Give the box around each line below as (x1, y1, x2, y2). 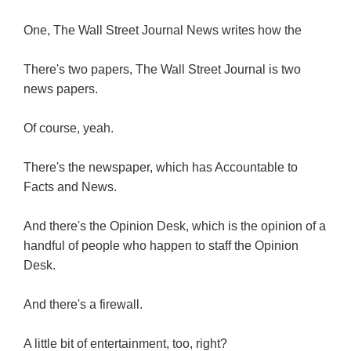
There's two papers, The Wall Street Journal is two (24, 63, 301, 77)
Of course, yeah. (24, 121, 114, 136)
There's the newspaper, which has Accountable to (24, 161, 298, 175)
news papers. (24, 82, 98, 96)
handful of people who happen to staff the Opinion (24, 239, 299, 253)
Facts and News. (24, 180, 117, 194)
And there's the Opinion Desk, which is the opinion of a (24, 219, 326, 233)
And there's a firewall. (24, 298, 143, 312)
